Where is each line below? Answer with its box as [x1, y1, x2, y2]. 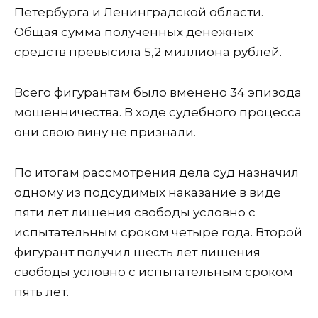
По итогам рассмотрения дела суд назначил [14, 165, 299, 180]
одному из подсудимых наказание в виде [14, 185, 281, 200]
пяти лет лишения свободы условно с [14, 205, 256, 220]
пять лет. [14, 285, 69, 300]
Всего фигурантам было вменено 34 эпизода [14, 85, 302, 100]
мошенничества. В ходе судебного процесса [14, 105, 302, 120]
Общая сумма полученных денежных [14, 25, 253, 40]
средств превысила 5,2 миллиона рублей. [14, 45, 282, 60]
